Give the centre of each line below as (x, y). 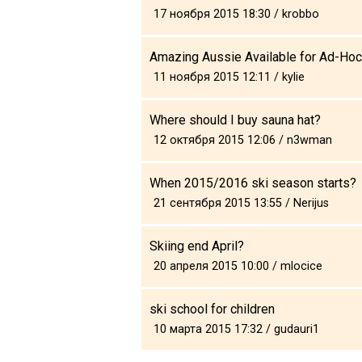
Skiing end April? (197, 246)
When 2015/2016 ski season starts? (253, 183)
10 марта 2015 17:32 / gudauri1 (236, 329)
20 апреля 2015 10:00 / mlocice (238, 266)
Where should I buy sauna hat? (235, 120)
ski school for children (212, 309)
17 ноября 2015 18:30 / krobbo (236, 14)
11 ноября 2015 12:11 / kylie (229, 77)
